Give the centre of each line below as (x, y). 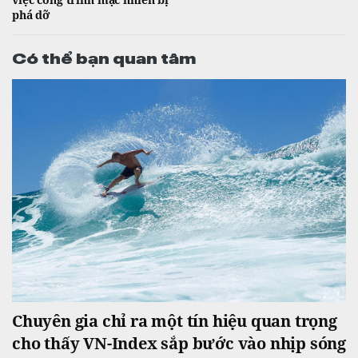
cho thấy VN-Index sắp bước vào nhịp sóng (179, 343)
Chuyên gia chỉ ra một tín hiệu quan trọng (175, 320)
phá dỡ (31, 15)
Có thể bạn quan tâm (104, 57)
